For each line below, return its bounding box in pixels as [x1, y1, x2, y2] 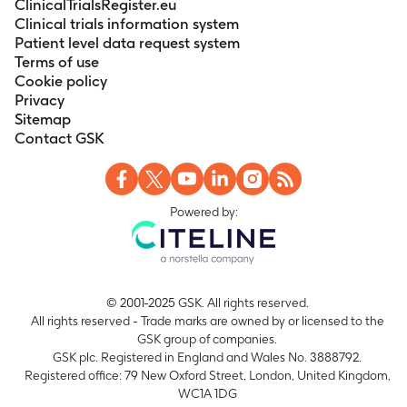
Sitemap [15, 109, 71, 128]
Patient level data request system [15, 33, 240, 52]
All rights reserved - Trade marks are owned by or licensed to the [30, 313, 384, 328]
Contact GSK [15, 128, 104, 147]
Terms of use [15, 52, 99, 71]
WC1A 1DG [177, 385, 237, 401]
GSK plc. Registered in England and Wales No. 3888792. [53, 349, 362, 364]
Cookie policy [15, 71, 107, 90]
